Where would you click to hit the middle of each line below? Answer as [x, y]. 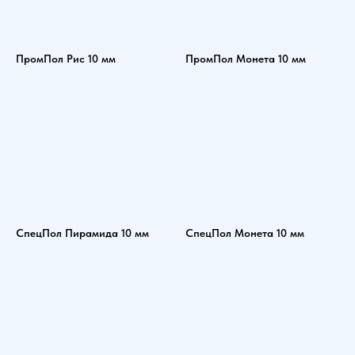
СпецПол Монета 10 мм [245, 233]
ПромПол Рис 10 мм [66, 59]
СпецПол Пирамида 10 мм [82, 233]
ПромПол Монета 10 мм [246, 59]
